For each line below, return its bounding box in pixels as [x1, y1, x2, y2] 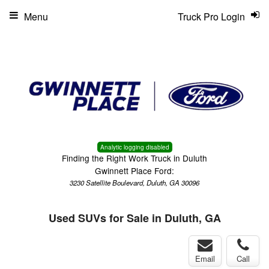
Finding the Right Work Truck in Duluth [62, 151, 207, 164]
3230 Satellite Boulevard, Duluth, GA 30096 [70, 177, 199, 187]
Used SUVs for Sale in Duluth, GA [48, 210, 221, 226]
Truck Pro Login [178, 10, 245, 23]
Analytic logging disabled [100, 142, 169, 151]
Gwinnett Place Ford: [95, 164, 174, 177]
